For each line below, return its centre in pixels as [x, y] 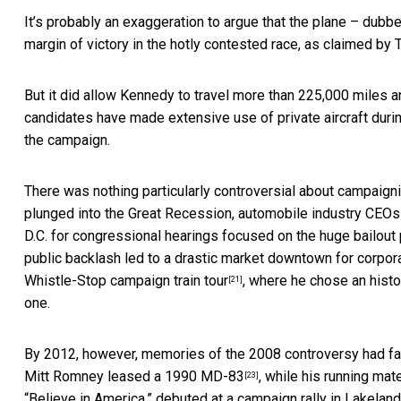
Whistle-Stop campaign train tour [126, 281]
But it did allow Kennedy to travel [128, 96]
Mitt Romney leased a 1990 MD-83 [134, 377]
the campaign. [67, 141]
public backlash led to [94, 259]
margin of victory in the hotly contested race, [164, 45]
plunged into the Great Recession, [131, 214]
